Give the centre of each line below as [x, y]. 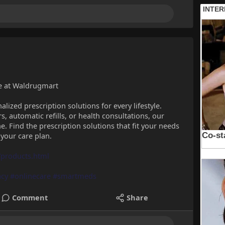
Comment [30, 198]
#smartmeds [75, 176]
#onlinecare [30, 176]
